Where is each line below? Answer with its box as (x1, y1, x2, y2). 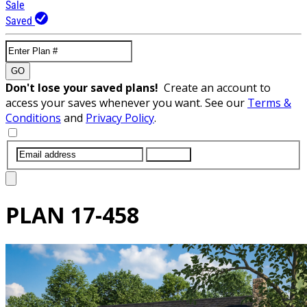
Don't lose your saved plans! (5, 79, 164, 95)
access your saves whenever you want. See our (5, 95, 247, 110)
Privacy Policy (86, 110, 154, 125)
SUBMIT (151, 149, 186, 160)
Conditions (5, 110, 61, 125)
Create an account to (164, 79, 271, 95)
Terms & (247, 95, 291, 110)
